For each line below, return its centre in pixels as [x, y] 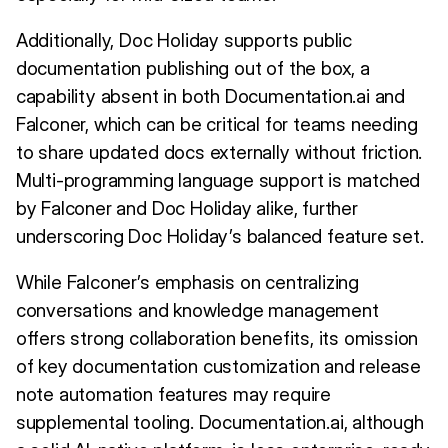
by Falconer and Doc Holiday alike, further [186, 209]
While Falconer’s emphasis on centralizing [187, 283]
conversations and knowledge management [197, 311]
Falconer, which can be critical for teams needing [216, 125]
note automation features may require [173, 395]
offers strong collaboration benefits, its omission [217, 339]
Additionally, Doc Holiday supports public [183, 41]
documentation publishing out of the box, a [192, 69]
